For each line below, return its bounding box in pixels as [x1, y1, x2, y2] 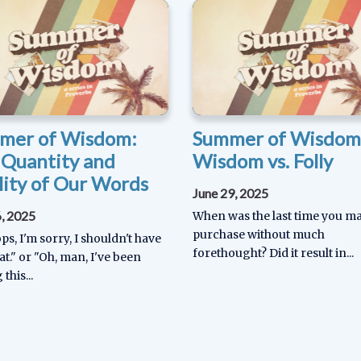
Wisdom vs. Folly [193, 148, 333, 172]
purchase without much [193, 226, 325, 242]
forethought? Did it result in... [193, 245, 354, 260]
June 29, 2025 [193, 185, 268, 201]
